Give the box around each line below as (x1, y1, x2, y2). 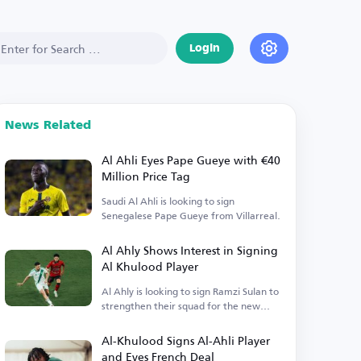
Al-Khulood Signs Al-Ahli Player (102, 330, 271, 351)
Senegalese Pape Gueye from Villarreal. (102, 206, 281, 225)
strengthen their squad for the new (102, 297, 261, 315)
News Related (5, 119, 92, 131)
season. (102, 311, 136, 330)
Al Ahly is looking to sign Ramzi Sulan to (102, 282, 280, 301)
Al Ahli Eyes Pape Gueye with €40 (102, 149, 281, 171)
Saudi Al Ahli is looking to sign (102, 192, 235, 210)
